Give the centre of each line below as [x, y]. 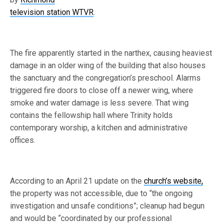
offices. [23, 140]
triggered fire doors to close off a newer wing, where [102, 90]
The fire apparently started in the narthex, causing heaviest [111, 53]
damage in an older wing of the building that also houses [108, 65]
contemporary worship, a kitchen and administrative [99, 128]
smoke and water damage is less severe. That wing [100, 103]
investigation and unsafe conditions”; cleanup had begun [108, 206]
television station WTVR [52, 12]
